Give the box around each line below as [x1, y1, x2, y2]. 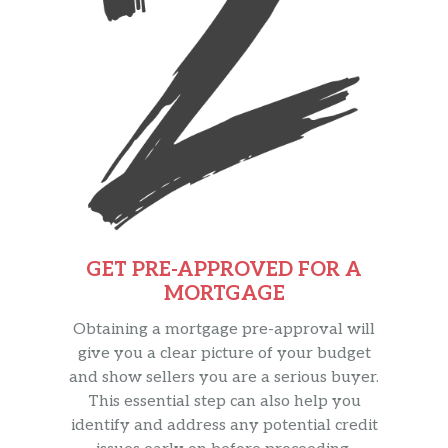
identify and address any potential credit [70, 416, 378, 436]
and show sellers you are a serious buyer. [69, 368, 379, 388]
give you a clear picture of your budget [77, 344, 371, 364]
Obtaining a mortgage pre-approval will [73, 320, 375, 340]
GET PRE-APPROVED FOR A [86, 258, 362, 283]
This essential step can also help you [87, 392, 361, 412]
